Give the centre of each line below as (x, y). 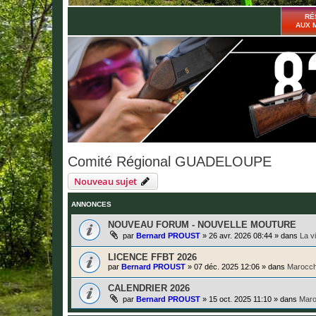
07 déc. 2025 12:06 (227, 267)
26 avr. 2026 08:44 (241, 235)
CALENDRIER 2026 (149, 288)
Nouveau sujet (105, 181)
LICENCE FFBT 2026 (152, 257)
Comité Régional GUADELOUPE (170, 161)
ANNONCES (91, 204)
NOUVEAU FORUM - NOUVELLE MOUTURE (202, 224)
